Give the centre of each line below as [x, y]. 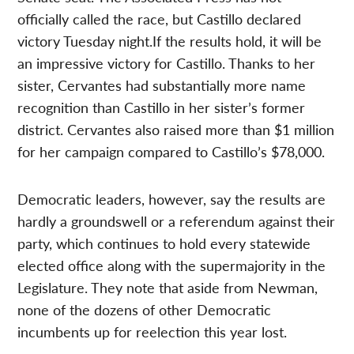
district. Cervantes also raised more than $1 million [176, 130]
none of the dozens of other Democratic [145, 310]
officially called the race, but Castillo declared [160, 19]
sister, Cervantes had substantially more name [162, 85]
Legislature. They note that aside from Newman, [168, 288]
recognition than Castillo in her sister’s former [162, 107]
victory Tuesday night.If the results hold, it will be [170, 41]
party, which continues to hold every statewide [164, 243]
